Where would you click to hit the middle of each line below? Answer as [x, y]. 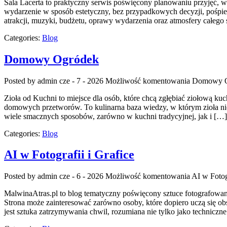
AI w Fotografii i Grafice [69, 155]
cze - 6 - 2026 [81, 176]
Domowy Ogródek [51, 59]
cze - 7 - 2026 [81, 81]
